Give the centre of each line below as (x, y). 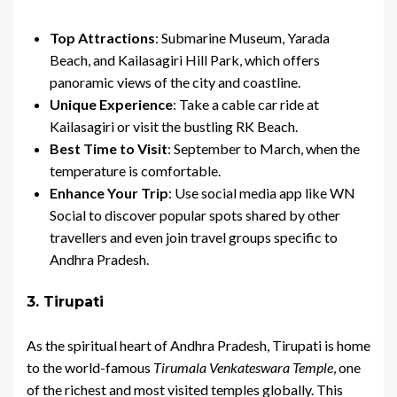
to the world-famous (90, 368)
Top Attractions (102, 38)
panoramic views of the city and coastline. (175, 82)
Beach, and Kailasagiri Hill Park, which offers (185, 60)
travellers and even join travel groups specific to (194, 237)
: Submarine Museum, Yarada (242, 38)
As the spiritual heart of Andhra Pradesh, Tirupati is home (198, 346)
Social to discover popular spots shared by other (195, 215)
